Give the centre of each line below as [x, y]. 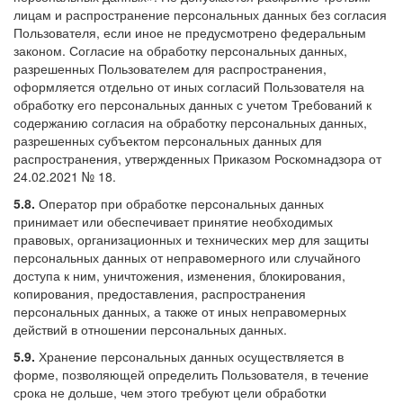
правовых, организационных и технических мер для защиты [191, 239]
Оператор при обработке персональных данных [179, 203]
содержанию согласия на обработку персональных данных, [190, 122]
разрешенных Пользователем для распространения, [170, 68]
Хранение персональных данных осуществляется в [189, 356]
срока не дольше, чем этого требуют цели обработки [170, 392]
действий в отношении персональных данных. [150, 329]
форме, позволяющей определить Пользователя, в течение [191, 374]
